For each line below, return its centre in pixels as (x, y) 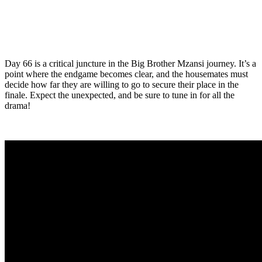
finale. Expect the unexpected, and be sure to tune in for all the (120, 95)
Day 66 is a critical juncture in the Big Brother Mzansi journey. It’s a (130, 63)
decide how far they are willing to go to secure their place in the (122, 84)
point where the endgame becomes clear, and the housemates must (126, 74)
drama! (18, 105)
